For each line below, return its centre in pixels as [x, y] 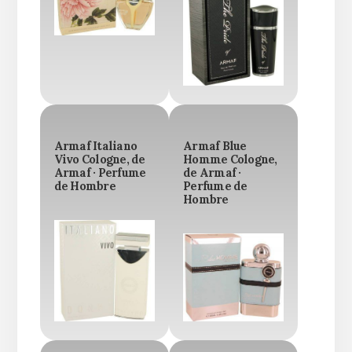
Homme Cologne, [230, 160]
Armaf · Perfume [100, 173]
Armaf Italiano [95, 147]
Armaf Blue [215, 147]
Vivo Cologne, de [99, 160]
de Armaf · [212, 173]
